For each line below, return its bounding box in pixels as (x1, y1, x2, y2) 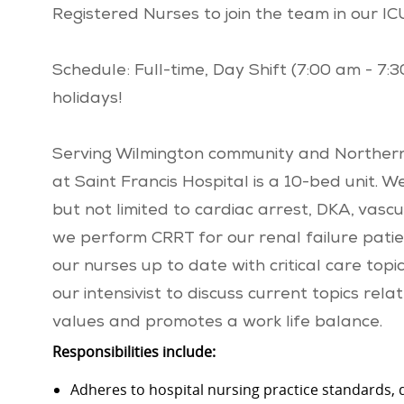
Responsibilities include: (52, 342, 216, 363)
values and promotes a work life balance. (52, 315, 382, 332)
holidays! (52, 91, 122, 108)
